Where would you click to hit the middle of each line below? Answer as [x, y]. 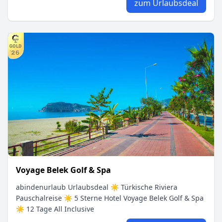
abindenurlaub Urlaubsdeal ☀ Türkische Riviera [97, 187]
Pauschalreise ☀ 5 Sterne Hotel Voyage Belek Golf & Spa [110, 198]
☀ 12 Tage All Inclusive [55, 209]
